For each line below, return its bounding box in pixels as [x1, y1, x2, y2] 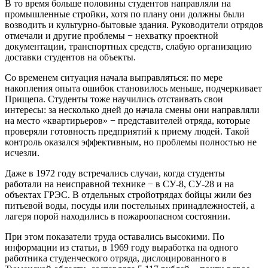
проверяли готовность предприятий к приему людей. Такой [5, 126, 249, 136]
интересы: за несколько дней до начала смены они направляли [5, 104, 260, 115]
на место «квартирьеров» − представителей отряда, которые [5, 115, 250, 126]
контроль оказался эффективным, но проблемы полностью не [5, 136, 257, 147]
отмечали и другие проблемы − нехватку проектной [5, 30, 218, 41]
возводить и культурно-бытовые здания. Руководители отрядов [5, 19, 263, 30]
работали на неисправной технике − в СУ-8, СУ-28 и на [5, 178, 234, 189]
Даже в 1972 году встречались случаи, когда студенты [5, 167, 225, 178]
